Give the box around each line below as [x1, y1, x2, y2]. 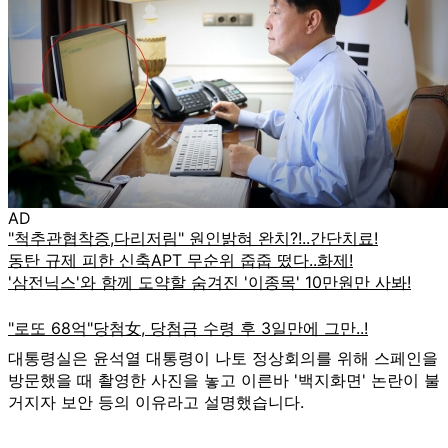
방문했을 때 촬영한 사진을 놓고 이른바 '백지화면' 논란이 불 [8, 369, 440, 390]
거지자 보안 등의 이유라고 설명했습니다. [8, 391, 304, 412]
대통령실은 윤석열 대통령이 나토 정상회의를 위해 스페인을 [8, 347, 438, 368]
